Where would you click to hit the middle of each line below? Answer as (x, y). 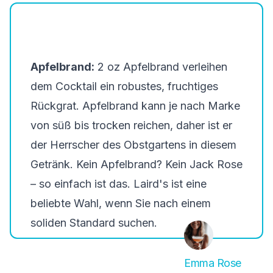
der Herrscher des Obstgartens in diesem (133, 145)
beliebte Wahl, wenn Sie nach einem (121, 203)
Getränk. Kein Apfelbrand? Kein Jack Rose (136, 164)
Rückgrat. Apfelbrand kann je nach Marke (135, 106)
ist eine (187, 184)
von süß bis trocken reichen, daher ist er (131, 125)
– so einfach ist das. (82, 184)
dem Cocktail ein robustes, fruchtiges (124, 86)
